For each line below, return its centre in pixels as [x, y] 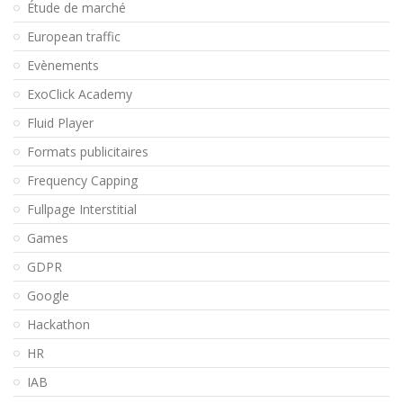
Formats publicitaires [88, 152]
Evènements [63, 66]
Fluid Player [60, 123]
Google [48, 296]
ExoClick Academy [80, 94]
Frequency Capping [82, 181]
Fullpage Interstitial [82, 210]
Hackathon [58, 325]
